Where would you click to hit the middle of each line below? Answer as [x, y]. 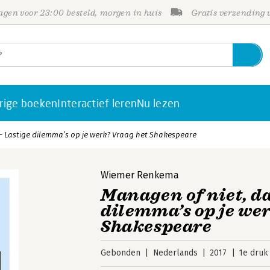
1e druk [253, 253]
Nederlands [175, 253]
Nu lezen [159, 103]
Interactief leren [97, 103]
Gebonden [121, 253]
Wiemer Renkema [140, 175]
